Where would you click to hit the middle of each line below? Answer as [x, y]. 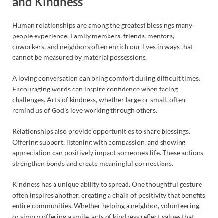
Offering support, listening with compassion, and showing [99, 142]
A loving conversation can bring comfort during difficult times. [106, 78]
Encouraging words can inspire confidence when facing [95, 89]
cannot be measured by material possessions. [80, 57]
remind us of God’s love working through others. [85, 110]
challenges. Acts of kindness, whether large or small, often [99, 99]
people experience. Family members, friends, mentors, [93, 36]
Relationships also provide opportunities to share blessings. [101, 131]
